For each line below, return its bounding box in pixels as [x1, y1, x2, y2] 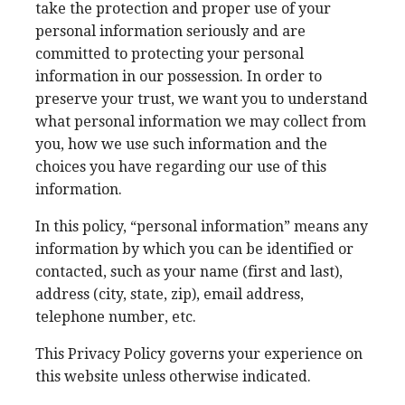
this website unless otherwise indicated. [35, 368, 311, 385]
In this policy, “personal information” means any [35, 218, 368, 235]
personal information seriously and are [35, 23, 306, 40]
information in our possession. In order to [35, 68, 322, 85]
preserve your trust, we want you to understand [35, 90, 368, 108]
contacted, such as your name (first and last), [35, 263, 343, 280]
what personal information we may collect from [35, 113, 366, 130]
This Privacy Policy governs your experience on [35, 345, 363, 363]
